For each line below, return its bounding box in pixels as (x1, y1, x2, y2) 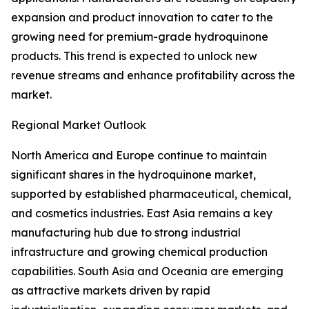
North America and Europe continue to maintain (11, 148, 267, 163)
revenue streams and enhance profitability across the (11, 68, 295, 83)
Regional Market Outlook (11, 118, 146, 132)
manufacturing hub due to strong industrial (11, 226, 241, 240)
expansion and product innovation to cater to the (11, 10, 273, 25)
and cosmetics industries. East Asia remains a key (11, 206, 272, 221)
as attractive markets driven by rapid (11, 283, 210, 298)
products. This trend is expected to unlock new (11, 49, 257, 63)
